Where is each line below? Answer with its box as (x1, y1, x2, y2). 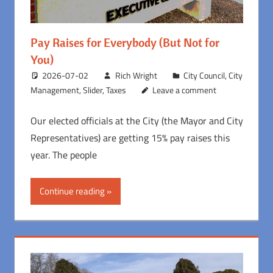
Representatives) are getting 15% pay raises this (30, 130, 230, 145)
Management (30, 83, 79, 96)
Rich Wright (115, 68, 157, 82)
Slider (82, 83, 102, 96)
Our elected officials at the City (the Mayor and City (30, 113, 243, 128)
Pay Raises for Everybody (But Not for (30, 34, 219, 50)
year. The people (30, 147, 97, 162)
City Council (183, 68, 225, 82)
